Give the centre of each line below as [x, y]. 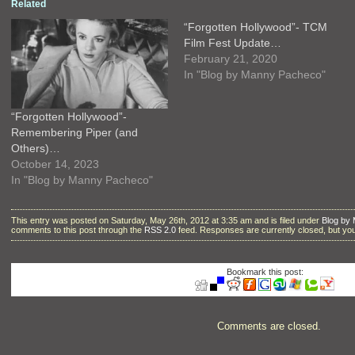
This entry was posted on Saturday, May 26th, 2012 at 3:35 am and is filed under [166, 220]
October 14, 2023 [55, 164]
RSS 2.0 [160, 229]
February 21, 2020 [230, 58]
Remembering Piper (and [74, 132]
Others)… [36, 148]
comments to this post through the [78, 229]
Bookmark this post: [265, 271]
